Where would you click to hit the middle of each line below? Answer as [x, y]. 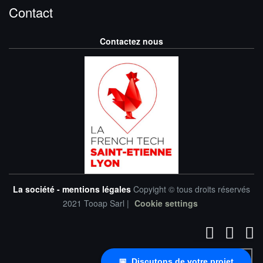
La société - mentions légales [73, 189]
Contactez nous [131, 41]
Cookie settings [166, 203]
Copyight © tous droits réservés [192, 189]
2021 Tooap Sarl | [97, 203]
